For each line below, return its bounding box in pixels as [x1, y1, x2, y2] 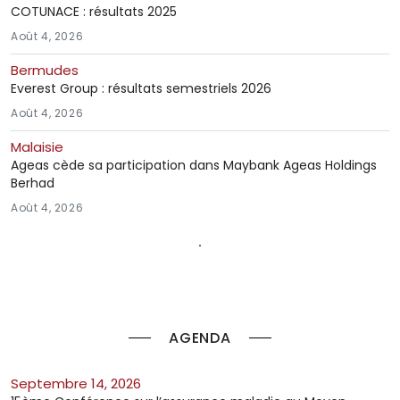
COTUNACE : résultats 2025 [11, 2, 177, 21]
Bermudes [11, 60, 79, 79]
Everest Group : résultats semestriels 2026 [11, 79, 271, 97]
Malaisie [11, 137, 63, 156]
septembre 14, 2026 [19, 373, 141, 393]
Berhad [11, 173, 54, 192]
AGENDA [169, 327, 231, 348]
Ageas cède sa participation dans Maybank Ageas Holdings [11, 155, 377, 174]
